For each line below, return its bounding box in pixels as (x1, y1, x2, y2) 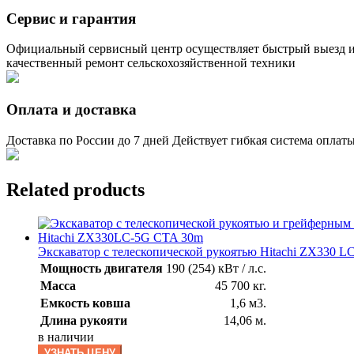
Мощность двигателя (40, 261, 163, 275)
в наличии (38, 330, 94, 344)
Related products (6, 179, 145, 200)
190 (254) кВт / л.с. (166, 261, 266, 275)
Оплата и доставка (6, 101, 137, 119)
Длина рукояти (40, 313, 127, 327)
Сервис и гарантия (6, 9, 136, 27)
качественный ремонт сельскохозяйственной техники (6, 56, 296, 70)
